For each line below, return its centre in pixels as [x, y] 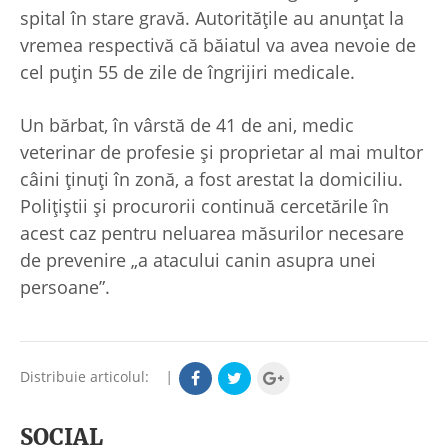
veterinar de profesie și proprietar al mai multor [221, 152]
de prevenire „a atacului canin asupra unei [198, 260]
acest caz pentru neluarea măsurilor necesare [212, 233]
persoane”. [67, 287]
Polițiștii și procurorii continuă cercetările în [204, 206]
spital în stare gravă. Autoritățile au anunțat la [212, 18]
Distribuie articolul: [90, 377]
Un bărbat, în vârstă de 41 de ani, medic [187, 125]
